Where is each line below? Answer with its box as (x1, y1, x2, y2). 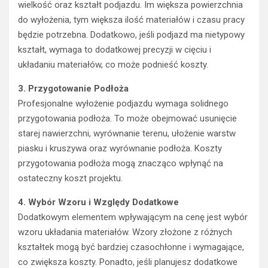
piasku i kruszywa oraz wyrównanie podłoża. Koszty (18, 143, 222, 154)
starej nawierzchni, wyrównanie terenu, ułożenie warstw (18, 128, 236, 139)
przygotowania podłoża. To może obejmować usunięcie (18, 113, 237, 124)
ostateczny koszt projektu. (18, 173, 123, 184)
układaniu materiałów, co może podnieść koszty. (18, 59, 208, 71)
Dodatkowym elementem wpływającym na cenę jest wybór (18, 212, 248, 223)
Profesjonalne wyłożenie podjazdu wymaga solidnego (18, 98, 229, 109)
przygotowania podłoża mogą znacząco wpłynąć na (18, 158, 223, 169)
